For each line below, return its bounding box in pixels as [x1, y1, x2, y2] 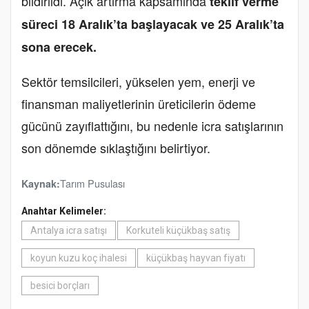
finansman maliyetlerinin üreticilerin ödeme [21, 94, 256, 112]
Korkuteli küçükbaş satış [126, 225, 230, 236]
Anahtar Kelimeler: [21, 206, 106, 217]
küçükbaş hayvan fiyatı [146, 252, 246, 263]
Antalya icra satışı [30, 225, 107, 236]
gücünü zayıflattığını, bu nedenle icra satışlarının [21, 117, 283, 134]
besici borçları [30, 280, 90, 291]
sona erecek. [21, 38, 97, 56]
